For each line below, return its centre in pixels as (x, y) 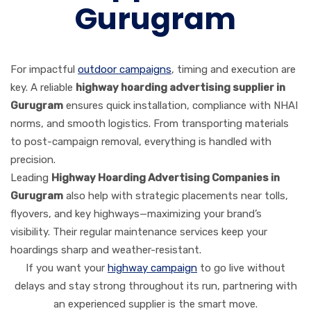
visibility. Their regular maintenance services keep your (139, 232)
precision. (33, 159)
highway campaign (152, 268)
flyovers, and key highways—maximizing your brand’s (136, 213)
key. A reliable (43, 87)
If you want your (67, 268)
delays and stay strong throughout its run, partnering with (155, 286)
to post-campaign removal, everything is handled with (141, 141)
